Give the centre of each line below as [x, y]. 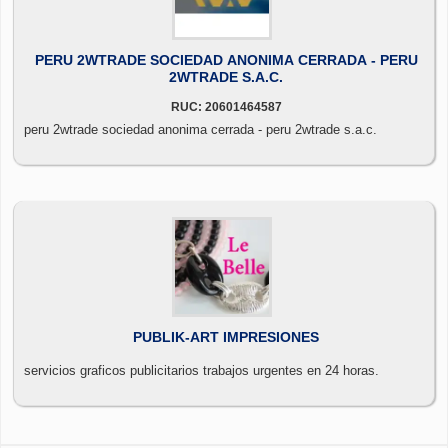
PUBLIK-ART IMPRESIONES [226, 336]
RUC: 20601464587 [226, 106]
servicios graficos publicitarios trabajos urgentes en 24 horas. [201, 370]
